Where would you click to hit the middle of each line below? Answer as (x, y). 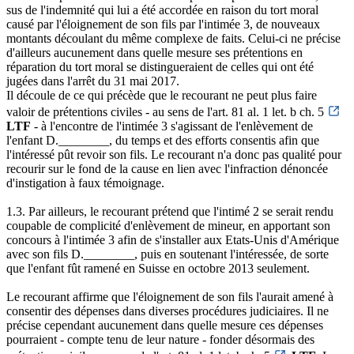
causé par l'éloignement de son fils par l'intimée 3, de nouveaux (163, 24)
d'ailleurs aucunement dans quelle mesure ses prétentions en (154, 52)
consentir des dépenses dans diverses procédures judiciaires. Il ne (168, 311)
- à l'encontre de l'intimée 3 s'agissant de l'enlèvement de (172, 126)
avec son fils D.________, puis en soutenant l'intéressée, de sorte (168, 254)
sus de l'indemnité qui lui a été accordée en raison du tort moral (162, 9)
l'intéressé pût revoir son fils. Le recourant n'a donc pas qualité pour (174, 154)
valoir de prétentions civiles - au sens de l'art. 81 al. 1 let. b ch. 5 (167, 111)
